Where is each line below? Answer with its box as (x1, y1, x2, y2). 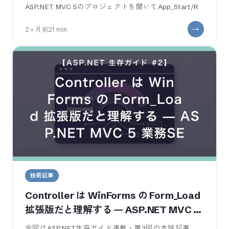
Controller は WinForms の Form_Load (25, 189, 200, 202)
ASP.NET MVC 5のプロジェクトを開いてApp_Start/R (25, 3, 199, 11)
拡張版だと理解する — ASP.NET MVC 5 (25, 203, 199, 216)
